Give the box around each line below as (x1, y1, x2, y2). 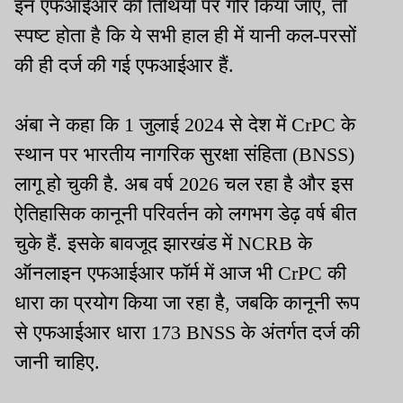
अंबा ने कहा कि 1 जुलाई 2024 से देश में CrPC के (14, 112, 355, 136)
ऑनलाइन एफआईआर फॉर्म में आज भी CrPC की (14, 261, 346, 284)
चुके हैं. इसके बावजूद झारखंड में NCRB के (14, 231, 312, 255)
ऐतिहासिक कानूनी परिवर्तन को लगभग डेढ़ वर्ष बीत (14, 201, 356, 225)
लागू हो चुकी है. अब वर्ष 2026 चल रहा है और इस (14, 172, 354, 195)
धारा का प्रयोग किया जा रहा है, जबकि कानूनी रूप (14, 291, 360, 314)
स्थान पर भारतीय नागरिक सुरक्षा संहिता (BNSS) (14, 142, 354, 166)
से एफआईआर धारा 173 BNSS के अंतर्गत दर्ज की (14, 320, 360, 344)
